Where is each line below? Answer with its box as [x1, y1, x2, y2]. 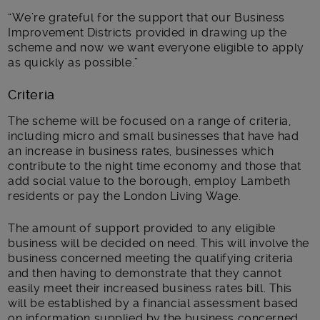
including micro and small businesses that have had [8, 129, 299, 143]
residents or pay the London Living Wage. [8, 189, 241, 203]
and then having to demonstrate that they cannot [8, 266, 282, 280]
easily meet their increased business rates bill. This [8, 281, 292, 295]
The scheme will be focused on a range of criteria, [8, 114, 291, 128]
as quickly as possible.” [8, 55, 139, 69]
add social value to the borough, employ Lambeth [8, 174, 291, 188]
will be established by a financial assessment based [8, 296, 299, 310]
